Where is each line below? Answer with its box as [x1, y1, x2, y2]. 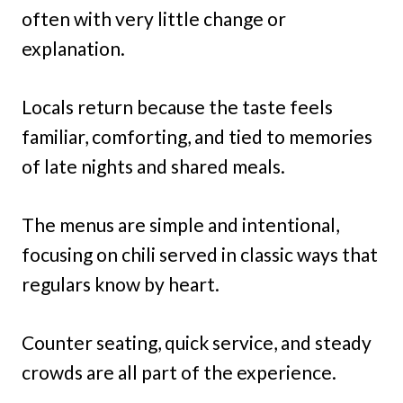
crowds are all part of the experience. [22, 361, 336, 383]
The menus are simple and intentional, [22, 213, 339, 236]
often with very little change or [22, 7, 286, 30]
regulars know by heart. [22, 273, 219, 295]
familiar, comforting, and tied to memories [22, 125, 372, 148]
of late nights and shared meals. [22, 155, 285, 177]
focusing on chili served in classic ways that [22, 243, 378, 265]
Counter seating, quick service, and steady [22, 331, 372, 354]
